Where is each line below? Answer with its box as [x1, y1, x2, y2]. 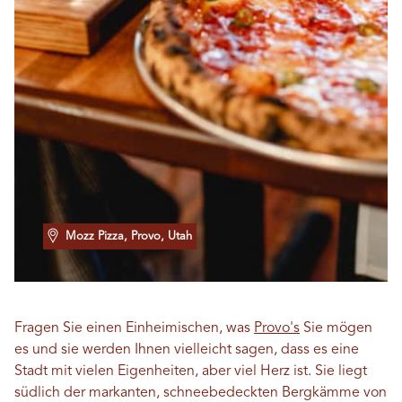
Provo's [254, 321, 300, 336]
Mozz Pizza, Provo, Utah [66, 231, 192, 242]
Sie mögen [300, 321, 372, 336]
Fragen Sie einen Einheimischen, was [14, 321, 254, 336]
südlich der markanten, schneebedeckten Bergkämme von [14, 386, 387, 400]
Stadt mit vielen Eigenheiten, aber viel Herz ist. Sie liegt [14, 364, 367, 379]
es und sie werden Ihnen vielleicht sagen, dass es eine [14, 343, 359, 357]
